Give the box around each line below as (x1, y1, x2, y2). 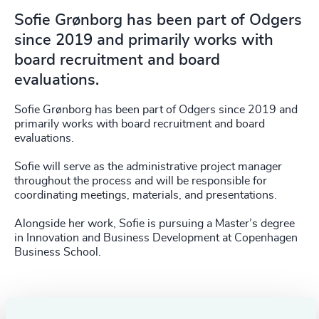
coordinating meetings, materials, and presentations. (14, 189, 277, 201)
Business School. (14, 246, 101, 258)
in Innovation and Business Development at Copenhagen (14, 231, 298, 244)
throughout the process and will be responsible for (14, 174, 267, 187)
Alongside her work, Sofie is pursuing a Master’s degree (14, 217, 295, 229)
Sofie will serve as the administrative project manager (14, 160, 282, 172)
